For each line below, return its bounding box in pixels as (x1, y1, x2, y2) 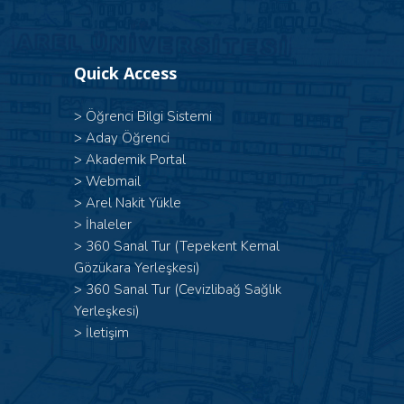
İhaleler (86, 216, 132, 234)
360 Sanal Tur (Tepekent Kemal (86, 237, 280, 255)
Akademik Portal (86, 151, 186, 169)
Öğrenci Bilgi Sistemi (86, 107, 212, 125)
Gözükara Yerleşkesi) (74, 259, 200, 277)
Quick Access (74, 62, 177, 84)
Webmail (86, 172, 141, 190)
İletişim (86, 324, 129, 342)
